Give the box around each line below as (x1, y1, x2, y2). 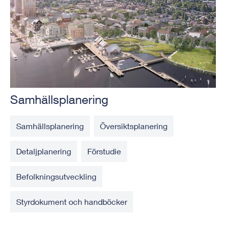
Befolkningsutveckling (16, 171, 96, 181)
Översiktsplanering (100, 121, 167, 131)
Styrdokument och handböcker (16, 196, 127, 206)
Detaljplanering (16, 146, 71, 156)
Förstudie (87, 146, 121, 156)
